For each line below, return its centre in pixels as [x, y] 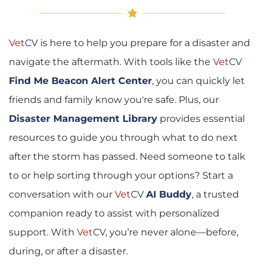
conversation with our [62, 195]
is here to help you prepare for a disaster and [144, 43]
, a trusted [215, 195]
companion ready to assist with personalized [114, 214]
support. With [43, 232]
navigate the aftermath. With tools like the [111, 62]
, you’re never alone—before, [172, 232]
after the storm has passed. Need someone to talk [127, 157]
